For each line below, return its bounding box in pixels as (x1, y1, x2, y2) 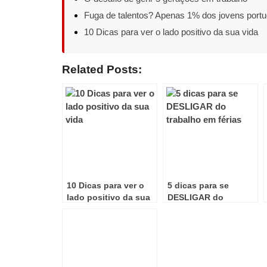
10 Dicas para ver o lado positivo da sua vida (83, 27, 258, 37)
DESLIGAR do (167, 193, 223, 202)
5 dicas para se (167, 181, 229, 190)
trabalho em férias (167, 204, 241, 214)
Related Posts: (62, 63, 142, 76)
